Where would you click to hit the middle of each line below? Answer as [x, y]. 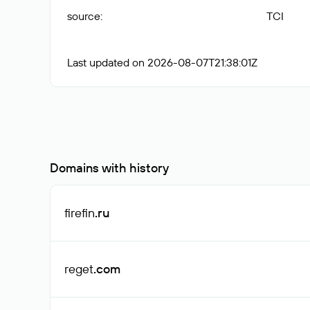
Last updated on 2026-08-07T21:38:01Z [162, 62]
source [84, 16]
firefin [80, 213]
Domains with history [109, 168]
